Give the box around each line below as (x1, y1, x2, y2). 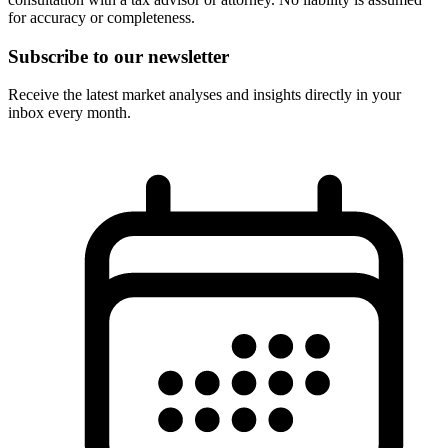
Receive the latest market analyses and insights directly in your (8, 86, 401, 104)
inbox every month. (8, 104, 131, 122)
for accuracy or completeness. (8, 8, 195, 26)
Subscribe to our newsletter (8, 45, 229, 67)
